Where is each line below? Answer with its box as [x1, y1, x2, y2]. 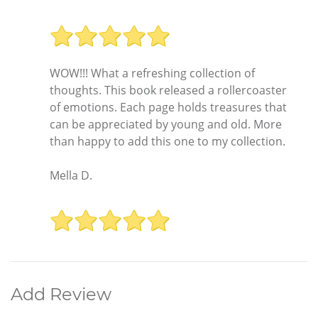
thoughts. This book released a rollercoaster [50, 82, 287, 99]
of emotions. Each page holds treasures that [50, 99, 287, 116]
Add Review [11, 283, 111, 305]
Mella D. [50, 168, 92, 184]
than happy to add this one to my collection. [50, 133, 285, 150]
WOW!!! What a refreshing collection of [50, 65, 255, 82]
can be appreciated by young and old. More [50, 116, 282, 133]
